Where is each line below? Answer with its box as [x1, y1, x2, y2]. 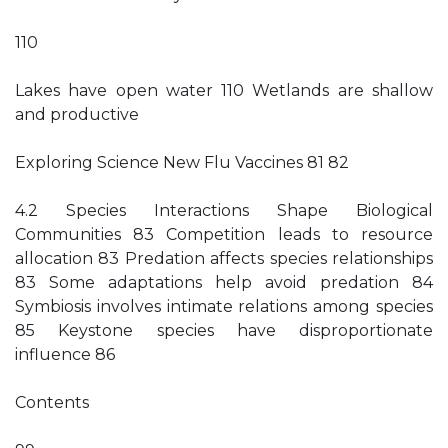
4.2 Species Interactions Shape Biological [15, 201, 433, 220]
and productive [15, 105, 139, 124]
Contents [15, 393, 89, 412]
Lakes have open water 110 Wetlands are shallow [15, 81, 433, 100]
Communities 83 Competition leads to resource [15, 225, 433, 244]
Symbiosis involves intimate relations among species [15, 297, 433, 316]
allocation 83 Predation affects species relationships [15, 249, 433, 268]
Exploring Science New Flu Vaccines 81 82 [15, 153, 349, 172]
